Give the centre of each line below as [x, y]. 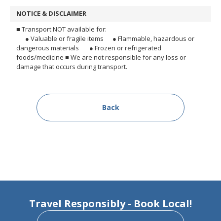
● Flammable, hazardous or [149, 39]
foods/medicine [40, 57]
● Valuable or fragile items [60, 39]
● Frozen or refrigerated [121, 48]
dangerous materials [48, 48]
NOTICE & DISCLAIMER [51, 14]
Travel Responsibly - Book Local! [110, 204]
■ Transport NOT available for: [61, 29]
